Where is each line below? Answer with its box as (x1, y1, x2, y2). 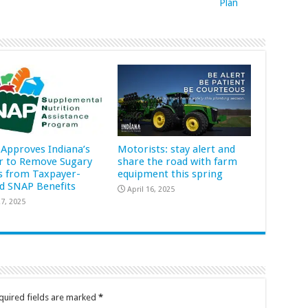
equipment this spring (118, 167, 223, 180)
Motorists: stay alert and (118, 142, 236, 155)
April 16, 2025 (127, 184, 175, 194)
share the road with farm (118, 155, 238, 168)
